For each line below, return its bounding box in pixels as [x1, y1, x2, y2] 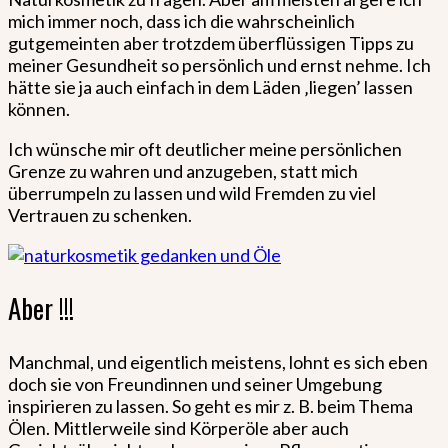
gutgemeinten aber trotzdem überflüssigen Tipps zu [8, 32, 414, 55]
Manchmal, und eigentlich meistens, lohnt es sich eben [8, 350, 428, 373]
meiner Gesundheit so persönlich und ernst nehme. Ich [8, 54, 431, 77]
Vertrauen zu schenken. [8, 204, 192, 227]
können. [8, 98, 70, 121]
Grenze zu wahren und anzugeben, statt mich [8, 160, 358, 183]
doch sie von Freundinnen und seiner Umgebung [8, 372, 382, 395]
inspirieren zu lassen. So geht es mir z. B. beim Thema [8, 394, 413, 417]
